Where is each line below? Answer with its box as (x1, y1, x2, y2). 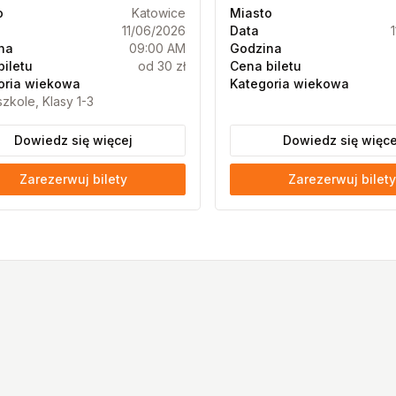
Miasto (229, 5, 272, 20)
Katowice (131, 5, 186, 20)
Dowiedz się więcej (13, 133, 133, 148)
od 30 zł (137, 58, 186, 73)
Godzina (229, 41, 282, 56)
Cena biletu (229, 58, 301, 73)
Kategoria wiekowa (229, 76, 349, 91)
